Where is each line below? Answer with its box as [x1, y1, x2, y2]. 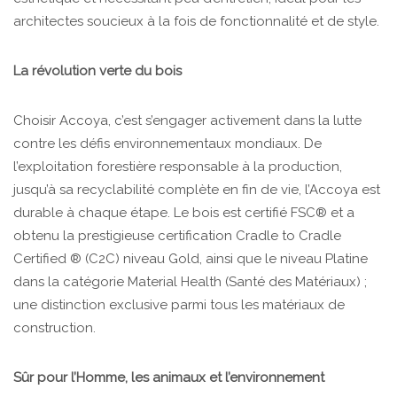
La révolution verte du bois [13, 63, 182, 80]
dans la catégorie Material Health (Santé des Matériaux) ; [13, 274, 367, 291]
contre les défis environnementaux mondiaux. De [13, 136, 322, 152]
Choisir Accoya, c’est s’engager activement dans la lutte [13, 113, 362, 129]
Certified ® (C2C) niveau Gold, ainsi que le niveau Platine [13, 251, 368, 268]
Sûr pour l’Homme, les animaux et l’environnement [13, 370, 324, 386]
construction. [13, 320, 96, 337]
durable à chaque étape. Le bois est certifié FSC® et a [13, 205, 354, 222]
